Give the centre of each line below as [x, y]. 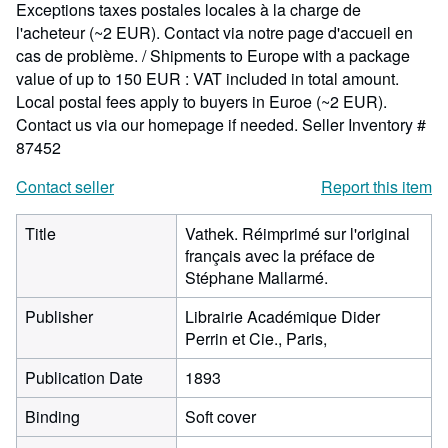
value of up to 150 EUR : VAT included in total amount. [207, 78]
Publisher [59, 316]
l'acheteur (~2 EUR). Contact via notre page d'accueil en [214, 32]
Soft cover [220, 416]
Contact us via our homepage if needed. [159, 124]
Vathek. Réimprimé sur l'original [297, 233]
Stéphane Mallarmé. [256, 277]
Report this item [376, 186]
